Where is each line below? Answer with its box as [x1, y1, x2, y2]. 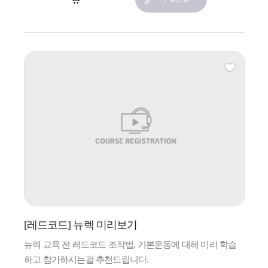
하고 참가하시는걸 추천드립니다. [24, 254, 149, 264]
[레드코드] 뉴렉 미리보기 [24, 218, 137, 231]
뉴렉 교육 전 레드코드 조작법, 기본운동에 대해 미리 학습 [24, 239, 237, 249]
